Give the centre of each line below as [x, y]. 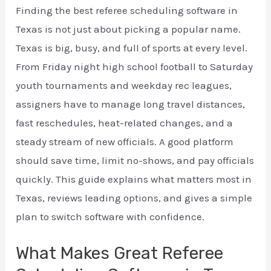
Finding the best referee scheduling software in [127, 10]
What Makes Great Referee [120, 253]
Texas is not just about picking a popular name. [129, 29]
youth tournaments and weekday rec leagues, [124, 85]
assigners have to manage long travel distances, [131, 104]
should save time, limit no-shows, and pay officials [135, 160]
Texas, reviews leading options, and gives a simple [134, 198]
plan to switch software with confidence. [110, 217]
